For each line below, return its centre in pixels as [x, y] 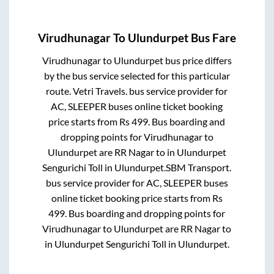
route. [60, 91]
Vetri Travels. [100, 91]
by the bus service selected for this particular [137, 76]
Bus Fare [212, 38]
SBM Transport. [199, 168]
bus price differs [197, 61]
